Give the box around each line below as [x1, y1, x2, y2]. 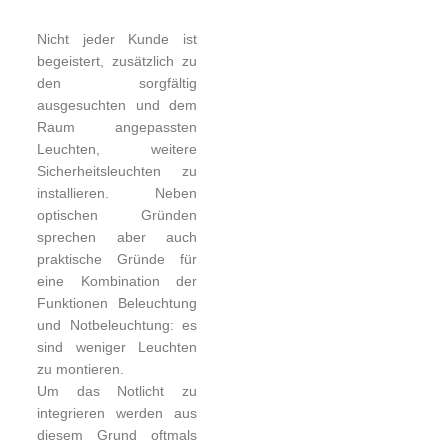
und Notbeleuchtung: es [37, 317, 197, 333]
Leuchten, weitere [37, 141, 197, 157]
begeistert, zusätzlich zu [37, 53, 197, 69]
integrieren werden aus [37, 405, 197, 421]
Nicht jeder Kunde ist [37, 31, 197, 47]
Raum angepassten [37, 119, 197, 135]
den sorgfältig [37, 75, 197, 91]
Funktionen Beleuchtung [37, 295, 197, 311]
